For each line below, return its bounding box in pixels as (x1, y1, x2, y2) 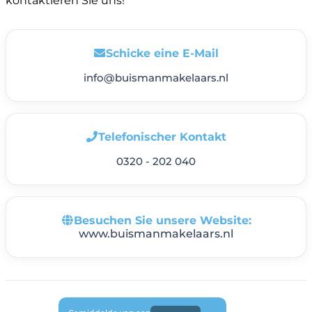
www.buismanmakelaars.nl (79, 226, 233, 240)
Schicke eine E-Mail (106, 46, 219, 60)
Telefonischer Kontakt (98, 130, 226, 143)
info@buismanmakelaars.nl (84, 70, 228, 84)
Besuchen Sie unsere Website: (73, 213, 251, 227)
